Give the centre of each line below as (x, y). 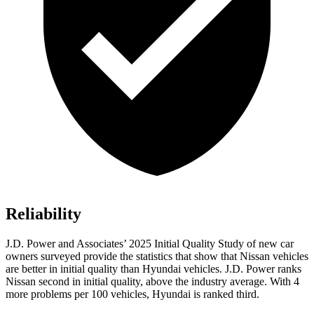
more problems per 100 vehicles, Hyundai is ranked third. (132, 294)
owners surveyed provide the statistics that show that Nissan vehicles (157, 257)
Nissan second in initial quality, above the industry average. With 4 (152, 282)
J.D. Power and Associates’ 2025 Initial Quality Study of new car (150, 244)
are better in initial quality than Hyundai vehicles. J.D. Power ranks (153, 269)
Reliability (43, 214)
